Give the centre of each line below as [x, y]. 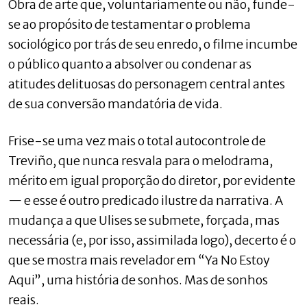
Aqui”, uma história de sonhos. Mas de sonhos [138, 280]
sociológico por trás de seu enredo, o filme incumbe [153, 44]
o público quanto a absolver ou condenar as [130, 64]
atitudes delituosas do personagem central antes [147, 84]
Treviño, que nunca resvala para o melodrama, [140, 160]
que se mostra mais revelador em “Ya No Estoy [139, 260]
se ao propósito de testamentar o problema [130, 24]
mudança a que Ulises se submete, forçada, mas [144, 220]
